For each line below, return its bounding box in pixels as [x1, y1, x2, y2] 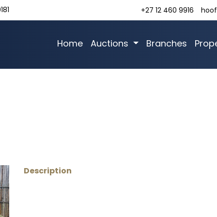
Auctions [91, 37, 131, 49]
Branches [146, 37, 187, 49]
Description [24, 165, 72, 176]
